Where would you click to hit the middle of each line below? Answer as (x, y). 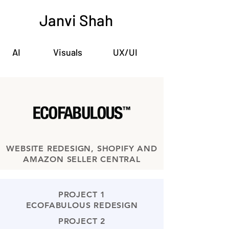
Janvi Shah (76, 20)
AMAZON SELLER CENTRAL (82, 159)
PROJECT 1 (82, 194)
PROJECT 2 (82, 221)
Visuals (68, 52)
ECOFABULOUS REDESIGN (82, 205)
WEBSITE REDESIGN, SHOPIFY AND (82, 148)
